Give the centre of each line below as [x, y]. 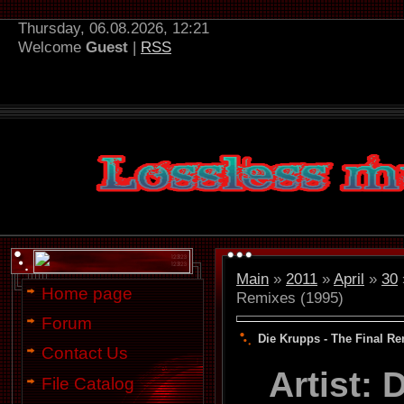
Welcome [50, 47]
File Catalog [88, 383]
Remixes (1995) [290, 298]
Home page [87, 294]
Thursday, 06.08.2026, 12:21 [114, 28]
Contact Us [85, 353]
